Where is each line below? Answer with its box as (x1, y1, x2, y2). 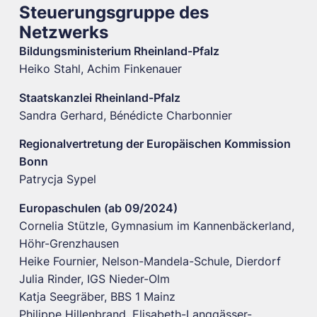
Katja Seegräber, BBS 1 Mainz (18, 289, 175, 304)
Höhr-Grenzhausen (18, 236, 119, 250)
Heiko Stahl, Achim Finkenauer (18, 62, 182, 76)
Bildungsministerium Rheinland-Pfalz (18, 44, 219, 58)
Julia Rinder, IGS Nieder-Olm (18, 272, 170, 286)
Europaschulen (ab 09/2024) (18, 201, 178, 215)
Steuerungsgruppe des (18, 1, 209, 23)
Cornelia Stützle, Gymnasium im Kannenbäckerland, (18, 219, 294, 233)
